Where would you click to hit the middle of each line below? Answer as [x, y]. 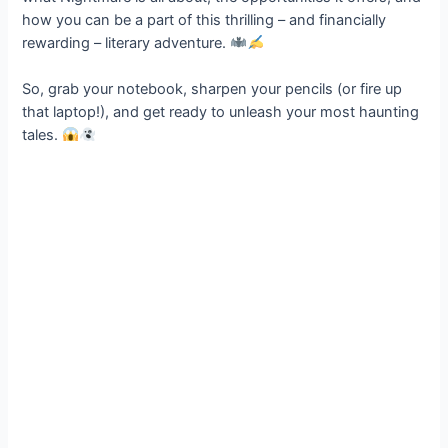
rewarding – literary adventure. [126, 42]
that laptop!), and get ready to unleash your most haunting [221, 112]
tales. [42, 135]
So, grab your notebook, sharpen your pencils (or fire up [212, 89]
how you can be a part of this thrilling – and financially [204, 19]
